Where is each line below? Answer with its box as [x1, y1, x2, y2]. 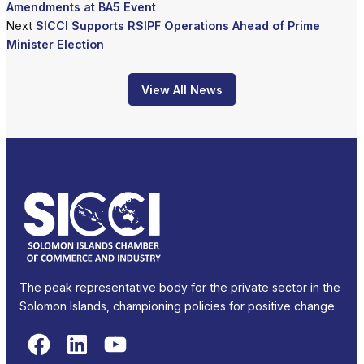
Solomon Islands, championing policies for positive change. [19, 299, 337, 314]
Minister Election [6, 37, 104, 52]
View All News [141, 82, 223, 97]
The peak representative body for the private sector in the [19, 280, 340, 295]
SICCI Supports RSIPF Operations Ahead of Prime [36, 19, 320, 33]
